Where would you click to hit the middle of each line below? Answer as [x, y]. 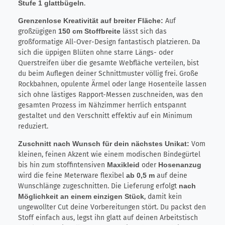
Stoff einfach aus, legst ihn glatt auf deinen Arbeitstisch [108, 218]
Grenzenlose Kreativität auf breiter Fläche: [92, 21]
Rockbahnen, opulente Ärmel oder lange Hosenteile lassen [112, 84]
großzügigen [38, 32]
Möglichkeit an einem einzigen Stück [81, 197]
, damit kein [163, 197]
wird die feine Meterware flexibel [72, 176]
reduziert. [33, 127]
